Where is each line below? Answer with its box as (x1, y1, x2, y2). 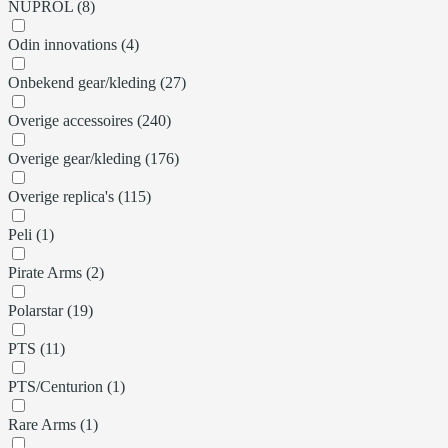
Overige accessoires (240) (8, 111, 171, 129)
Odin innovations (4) (8, 35, 139, 53)
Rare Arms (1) (8, 415, 98, 433)
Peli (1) (8, 225, 54, 243)
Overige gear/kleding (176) (8, 149, 179, 167)
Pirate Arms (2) (8, 263, 104, 281)
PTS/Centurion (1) (8, 377, 125, 395)
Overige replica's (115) (8, 187, 151, 205)
